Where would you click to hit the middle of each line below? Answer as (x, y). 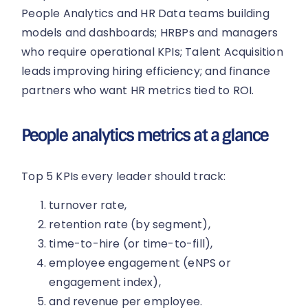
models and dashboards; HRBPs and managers (150, 32)
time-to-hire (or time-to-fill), (131, 244)
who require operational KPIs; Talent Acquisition (152, 52)
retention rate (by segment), (130, 225)
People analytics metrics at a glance (145, 135)
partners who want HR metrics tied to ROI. (138, 90)
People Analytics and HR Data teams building (145, 13)
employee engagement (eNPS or (140, 263)
